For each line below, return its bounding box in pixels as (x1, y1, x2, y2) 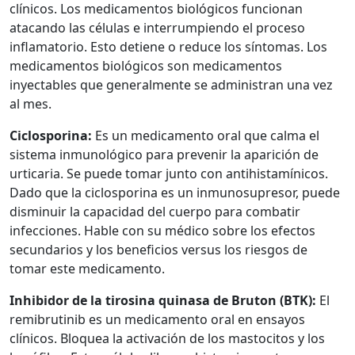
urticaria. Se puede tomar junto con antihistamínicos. (10, 164, 328, 182)
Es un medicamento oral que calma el (95, 126, 319, 144)
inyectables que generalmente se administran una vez (10, 75, 333, 94)
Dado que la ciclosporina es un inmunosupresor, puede (10, 183, 340, 201)
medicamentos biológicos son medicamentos (10, 56, 282, 74)
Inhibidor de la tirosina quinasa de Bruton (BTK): (10, 291, 316, 309)
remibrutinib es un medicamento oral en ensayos (10, 310, 305, 328)
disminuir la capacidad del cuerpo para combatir (10, 202, 300, 220)
